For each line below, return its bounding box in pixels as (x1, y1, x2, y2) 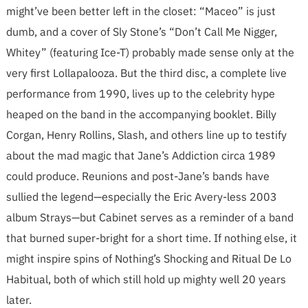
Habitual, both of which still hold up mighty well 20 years (5, 272, 286, 286)
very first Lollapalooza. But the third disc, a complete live (5, 66, 287, 80)
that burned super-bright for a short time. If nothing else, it (5, 231, 297, 245)
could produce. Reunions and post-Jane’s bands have (5, 169, 269, 183)
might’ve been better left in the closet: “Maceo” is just (5, 4, 276, 18)
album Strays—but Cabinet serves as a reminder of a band (5, 210, 294, 224)
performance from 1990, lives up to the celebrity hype (5, 87, 275, 100)
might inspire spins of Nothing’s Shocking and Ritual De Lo (5, 252, 291, 265)
